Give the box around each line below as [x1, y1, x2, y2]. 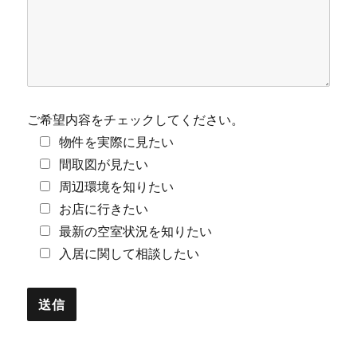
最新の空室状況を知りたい [59, 225, 213, 239]
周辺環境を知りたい [59, 180, 175, 194]
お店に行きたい [59, 202, 149, 217]
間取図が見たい [59, 158, 149, 172]
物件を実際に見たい [59, 135, 175, 150]
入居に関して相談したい [59, 247, 200, 261]
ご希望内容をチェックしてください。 [27, 113, 245, 127]
